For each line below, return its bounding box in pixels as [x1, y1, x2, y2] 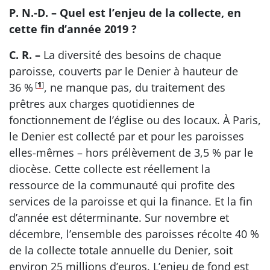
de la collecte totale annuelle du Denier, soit [9, 242, 233, 257]
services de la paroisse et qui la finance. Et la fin [9, 193, 253, 209]
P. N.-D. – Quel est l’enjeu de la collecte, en [9, 5, 241, 20]
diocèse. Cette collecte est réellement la [9, 161, 210, 176]
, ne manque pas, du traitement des [44, 80, 225, 95]
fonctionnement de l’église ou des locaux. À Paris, [9, 112, 261, 127]
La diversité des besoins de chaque [40, 47, 221, 62]
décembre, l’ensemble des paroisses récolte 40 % [9, 226, 259, 241]
